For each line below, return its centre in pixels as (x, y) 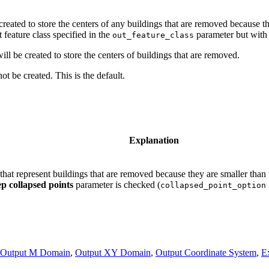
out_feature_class (153, 35)
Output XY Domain (113, 252)
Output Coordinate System (206, 252)
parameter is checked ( (117, 184)
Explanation (154, 140)
